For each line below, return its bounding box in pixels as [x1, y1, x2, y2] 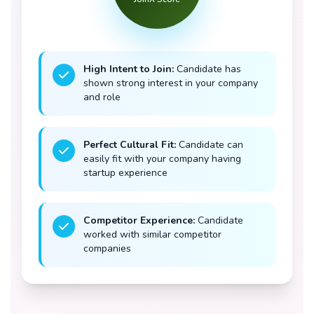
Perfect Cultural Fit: [83, 138, 176, 151]
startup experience [83, 166, 168, 179]
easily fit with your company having [83, 152, 241, 165]
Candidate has [177, 62, 241, 76]
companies [83, 242, 131, 255]
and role [83, 90, 121, 104]
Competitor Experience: [83, 214, 195, 227]
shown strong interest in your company [83, 76, 258, 90]
